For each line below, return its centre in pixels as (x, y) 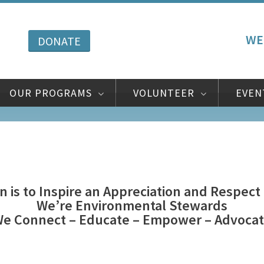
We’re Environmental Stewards (132, 205)
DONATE (59, 41)
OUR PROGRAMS (51, 93)
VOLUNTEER (164, 93)
